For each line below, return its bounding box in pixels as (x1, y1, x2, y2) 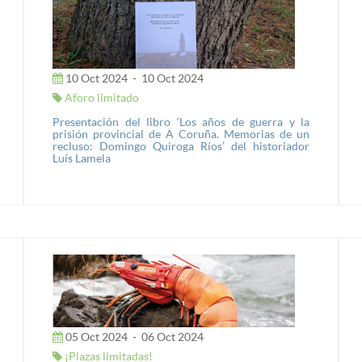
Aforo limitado (62, 90, 139, 104)
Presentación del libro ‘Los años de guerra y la (53, 115, 309, 128)
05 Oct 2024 (63, 330, 130, 343)
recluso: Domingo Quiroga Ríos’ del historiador (53, 139, 309, 153)
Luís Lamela (53, 151, 111, 165)
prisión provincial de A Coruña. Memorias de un (53, 127, 309, 141)
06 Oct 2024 (139, 330, 204, 343)
